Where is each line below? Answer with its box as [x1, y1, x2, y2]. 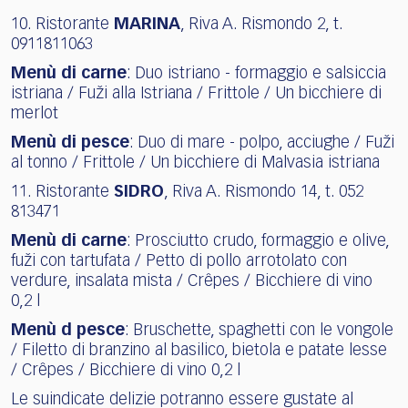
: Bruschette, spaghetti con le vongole [125, 321, 393, 339]
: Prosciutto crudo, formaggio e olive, [127, 232, 389, 250]
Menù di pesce [11, 134, 129, 151]
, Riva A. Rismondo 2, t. [180, 15, 342, 33]
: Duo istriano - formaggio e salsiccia [127, 65, 386, 82]
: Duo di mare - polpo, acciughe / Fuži [129, 134, 394, 151]
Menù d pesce [11, 321, 125, 339]
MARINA [114, 15, 180, 33]
